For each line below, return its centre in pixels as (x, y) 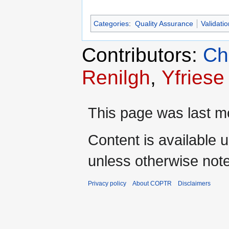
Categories (111, 23)
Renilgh (116, 78)
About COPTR (152, 184)
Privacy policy (107, 184)
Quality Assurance (164, 23)
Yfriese (193, 78)
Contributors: (142, 55)
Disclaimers (194, 184)
